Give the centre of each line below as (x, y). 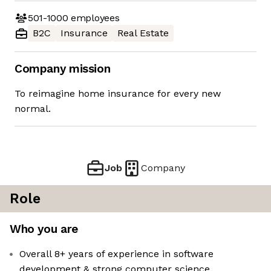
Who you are (44, 229)
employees (94, 18)
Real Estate (143, 33)
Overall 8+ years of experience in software (116, 254)
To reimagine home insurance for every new (118, 94)
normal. (33, 109)
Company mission (63, 69)
